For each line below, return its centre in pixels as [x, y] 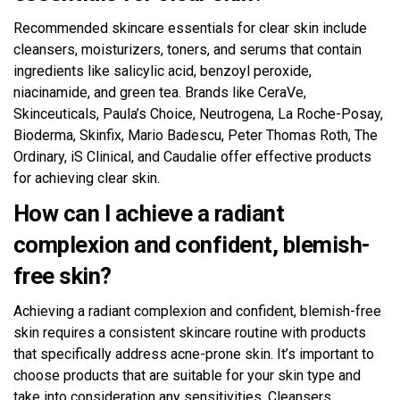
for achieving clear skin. [87, 178]
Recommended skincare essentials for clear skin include [190, 28]
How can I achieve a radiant [149, 213]
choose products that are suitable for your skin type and [187, 375]
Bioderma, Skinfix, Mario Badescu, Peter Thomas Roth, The [196, 135]
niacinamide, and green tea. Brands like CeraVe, [160, 92]
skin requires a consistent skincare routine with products [190, 332]
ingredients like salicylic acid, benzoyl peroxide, [162, 71]
